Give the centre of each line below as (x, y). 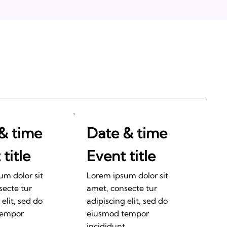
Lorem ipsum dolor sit (128, 176)
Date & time (127, 133)
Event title (121, 156)
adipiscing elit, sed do (127, 201)
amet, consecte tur (122, 188)
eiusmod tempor (118, 214)
